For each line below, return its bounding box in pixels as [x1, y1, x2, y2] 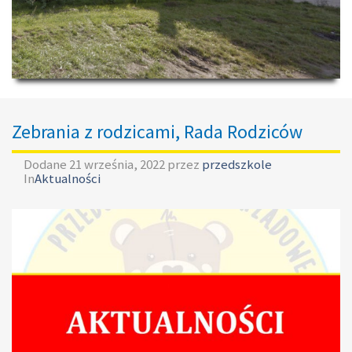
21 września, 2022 [69, 156, 165, 173]
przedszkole [202, 156, 272, 173]
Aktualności [35, 170, 101, 187]
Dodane [24, 156, 69, 173]
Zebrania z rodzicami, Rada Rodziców [12, 119, 302, 144]
